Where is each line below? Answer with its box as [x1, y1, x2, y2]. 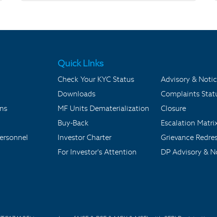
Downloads [58, 89, 95, 98]
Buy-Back [58, 118, 89, 127]
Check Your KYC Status [58, 75, 134, 84]
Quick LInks [58, 58, 104, 69]
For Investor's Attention [58, 147, 137, 156]
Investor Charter [58, 133, 111, 142]
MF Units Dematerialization [58, 104, 149, 113]
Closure [161, 104, 186, 113]
